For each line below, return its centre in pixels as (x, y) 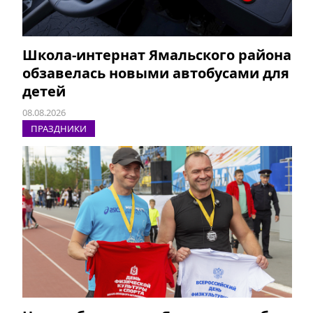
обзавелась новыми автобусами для (156, 73)
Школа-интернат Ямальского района (157, 55)
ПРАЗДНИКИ (59, 129)
